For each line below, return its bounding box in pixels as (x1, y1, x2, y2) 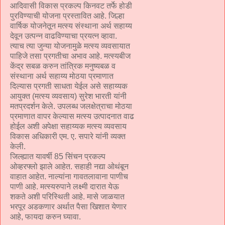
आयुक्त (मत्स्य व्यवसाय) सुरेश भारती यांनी (10, 91, 127, 100)
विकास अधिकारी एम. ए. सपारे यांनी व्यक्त (10, 132, 126, 141)
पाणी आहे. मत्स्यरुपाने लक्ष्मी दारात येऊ (10, 182, 119, 191)
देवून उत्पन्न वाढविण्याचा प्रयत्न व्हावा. (10, 31, 117, 40)
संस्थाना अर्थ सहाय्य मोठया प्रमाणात (10, 71, 114, 80)
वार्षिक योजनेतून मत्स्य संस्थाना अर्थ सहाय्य (10, 21, 132, 30)
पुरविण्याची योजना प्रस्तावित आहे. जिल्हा (10, 11, 125, 20)
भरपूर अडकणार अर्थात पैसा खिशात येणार (10, 202, 127, 211)
